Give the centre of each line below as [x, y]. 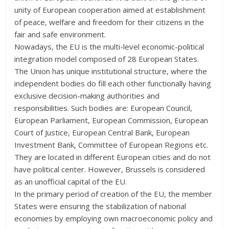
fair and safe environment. [60, 34]
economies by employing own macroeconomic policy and [114, 218]
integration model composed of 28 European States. [107, 59]
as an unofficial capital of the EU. [71, 181]
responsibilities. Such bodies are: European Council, [104, 108]
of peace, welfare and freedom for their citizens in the [109, 22]
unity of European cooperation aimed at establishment [110, 9]
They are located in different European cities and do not [113, 157]
